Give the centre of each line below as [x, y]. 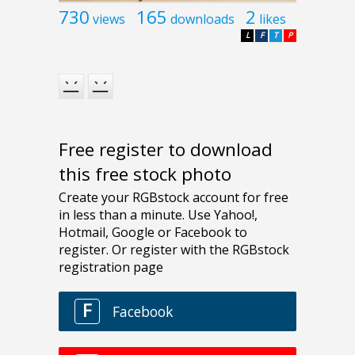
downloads [202, 19]
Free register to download [166, 149]
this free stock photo [145, 174]
